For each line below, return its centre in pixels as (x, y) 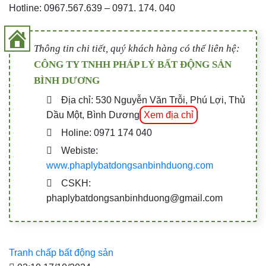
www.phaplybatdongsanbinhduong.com (129, 165)
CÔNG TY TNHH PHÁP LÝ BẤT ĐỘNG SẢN (133, 64)
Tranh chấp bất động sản (61, 252)
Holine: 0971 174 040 (106, 132)
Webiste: (79, 150)
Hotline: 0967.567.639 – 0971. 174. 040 (92, 8)
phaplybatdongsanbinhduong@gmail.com (134, 198)
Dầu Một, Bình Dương (93, 115)
